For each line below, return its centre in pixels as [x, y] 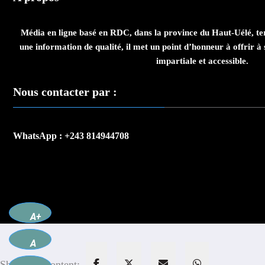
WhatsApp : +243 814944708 [71, 135]
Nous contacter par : [65, 92]
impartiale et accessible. [202, 61]
